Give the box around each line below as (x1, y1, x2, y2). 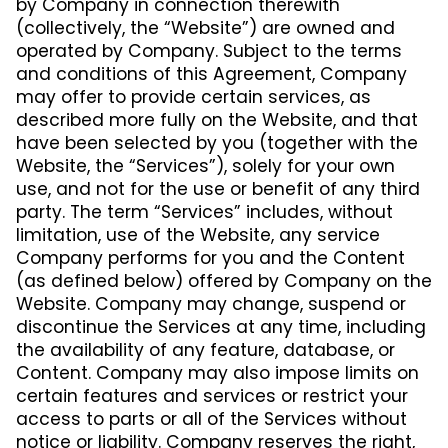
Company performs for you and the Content (16, 245, 405, 270)
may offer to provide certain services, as (16, 84, 371, 109)
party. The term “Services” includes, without (16, 199, 393, 224)
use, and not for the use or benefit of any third (16, 176, 420, 201)
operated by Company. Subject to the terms (16, 38, 402, 63)
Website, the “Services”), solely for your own (16, 153, 395, 178)
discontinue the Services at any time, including (16, 314, 426, 339)
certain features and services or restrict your (16, 383, 408, 408)
